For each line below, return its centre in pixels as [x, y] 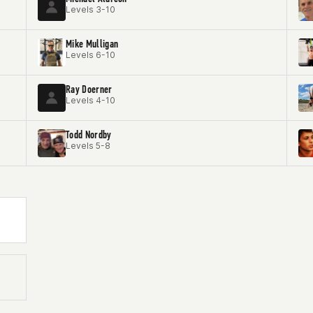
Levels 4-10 [90, 100]
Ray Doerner [89, 89]
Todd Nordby [89, 134]
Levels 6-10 [90, 55]
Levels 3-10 [90, 9]
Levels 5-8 [88, 146]
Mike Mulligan [92, 44]
